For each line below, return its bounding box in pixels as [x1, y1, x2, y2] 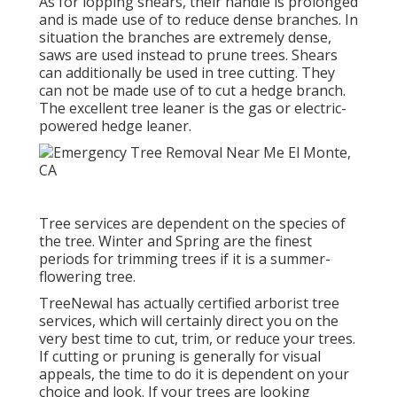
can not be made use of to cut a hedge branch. [38, 80, 346, 100]
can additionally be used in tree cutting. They [38, 62, 335, 82]
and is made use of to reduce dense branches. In [38, 9, 358, 29]
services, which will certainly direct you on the [38, 310, 339, 331]
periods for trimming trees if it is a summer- [38, 248, 331, 269]
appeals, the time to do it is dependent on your [38, 363, 349, 384]
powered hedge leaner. [38, 115, 191, 136]
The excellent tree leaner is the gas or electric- [38, 97, 346, 118]
